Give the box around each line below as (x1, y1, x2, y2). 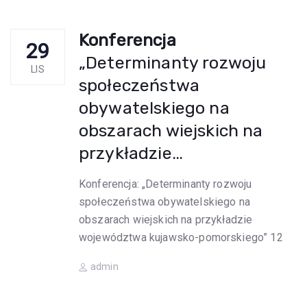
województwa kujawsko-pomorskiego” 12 (79, 231, 283, 244)
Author (79, 261, 110, 272)
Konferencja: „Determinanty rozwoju (79, 177, 252, 191)
